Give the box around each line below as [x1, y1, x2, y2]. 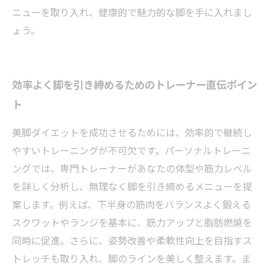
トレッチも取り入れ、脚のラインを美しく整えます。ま [12, 251, 251, 265]
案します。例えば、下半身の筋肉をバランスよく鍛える [12, 197, 251, 211]
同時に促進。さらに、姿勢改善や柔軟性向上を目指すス [12, 233, 252, 247]
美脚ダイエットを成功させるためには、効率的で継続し [12, 125, 252, 139]
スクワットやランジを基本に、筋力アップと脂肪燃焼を [12, 215, 252, 229]
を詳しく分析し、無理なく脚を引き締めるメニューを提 [12, 179, 252, 193]
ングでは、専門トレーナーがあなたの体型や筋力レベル [12, 161, 252, 175]
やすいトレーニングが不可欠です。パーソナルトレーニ [12, 143, 251, 157]
